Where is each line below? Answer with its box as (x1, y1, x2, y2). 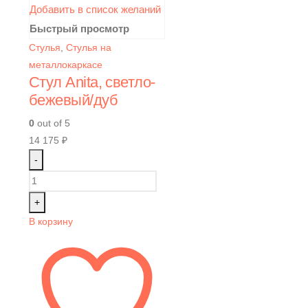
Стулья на (66, 41, 111, 53)
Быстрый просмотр (30, 22, 129, 34)
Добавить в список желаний (30, 3, 161, 15)
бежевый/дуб (29, 91, 118, 109)
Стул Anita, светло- (29, 73, 155, 91)
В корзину (29, 215, 73, 227)
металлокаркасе (29, 58, 102, 70)
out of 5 (34, 117, 70, 129)
